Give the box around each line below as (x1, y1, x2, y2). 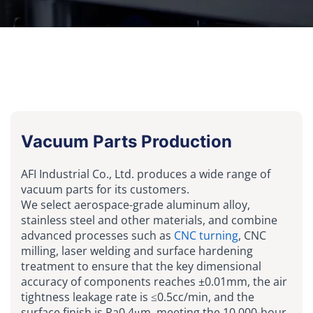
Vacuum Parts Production (21, 131, 232, 152)
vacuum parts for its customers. (21, 181, 189, 197)
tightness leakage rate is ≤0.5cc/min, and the (21, 289, 254, 305)
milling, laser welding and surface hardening (21, 242, 253, 259)
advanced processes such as (21, 227, 174, 243)
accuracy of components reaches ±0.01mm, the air (21, 273, 287, 289)
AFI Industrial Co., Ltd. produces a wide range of (21, 166, 270, 182)
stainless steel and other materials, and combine (21, 212, 277, 228)
